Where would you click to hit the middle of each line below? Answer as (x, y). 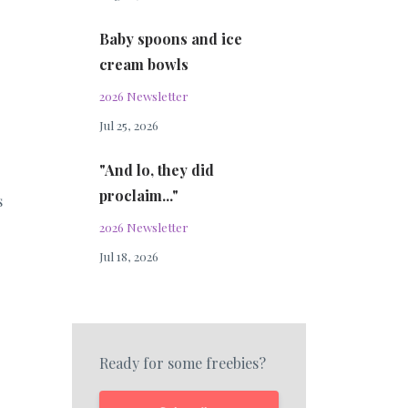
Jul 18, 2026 (128, 256)
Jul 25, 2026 (128, 125)
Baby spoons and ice (170, 39)
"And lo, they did (156, 170)
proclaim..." (138, 195)
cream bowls (143, 64)
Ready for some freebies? (182, 363)
